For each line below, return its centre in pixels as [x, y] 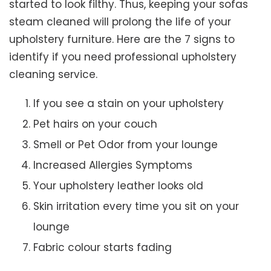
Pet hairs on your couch [95, 124]
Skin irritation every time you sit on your [136, 207]
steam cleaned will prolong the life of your [120, 22]
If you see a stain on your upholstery [129, 104]
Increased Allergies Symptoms [113, 165]
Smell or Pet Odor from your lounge [126, 145]
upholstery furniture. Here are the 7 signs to [122, 40]
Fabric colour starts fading [103, 248]
